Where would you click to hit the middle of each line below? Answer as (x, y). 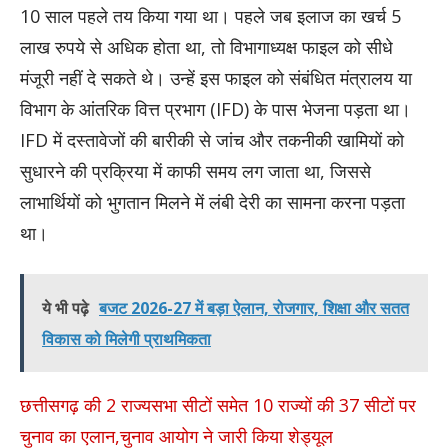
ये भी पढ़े (65, 308)
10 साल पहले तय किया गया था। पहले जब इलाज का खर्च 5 (210, 16)
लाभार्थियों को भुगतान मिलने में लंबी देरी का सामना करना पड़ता (212, 202)
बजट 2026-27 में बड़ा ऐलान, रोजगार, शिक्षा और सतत (254, 308)
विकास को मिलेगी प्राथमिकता (126, 339)
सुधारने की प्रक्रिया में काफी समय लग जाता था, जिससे (195, 171)
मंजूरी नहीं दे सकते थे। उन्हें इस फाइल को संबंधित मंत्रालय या (216, 78)
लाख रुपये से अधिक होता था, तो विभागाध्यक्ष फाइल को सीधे (206, 47)
